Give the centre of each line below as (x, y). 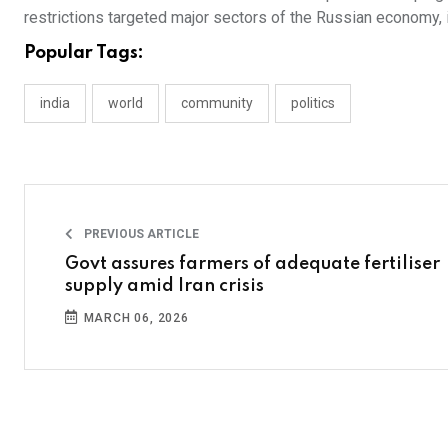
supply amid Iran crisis (164, 286)
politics (313, 103)
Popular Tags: (84, 53)
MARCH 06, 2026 (134, 318)
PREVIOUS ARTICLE (140, 234)
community (217, 103)
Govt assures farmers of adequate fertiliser (252, 264)
